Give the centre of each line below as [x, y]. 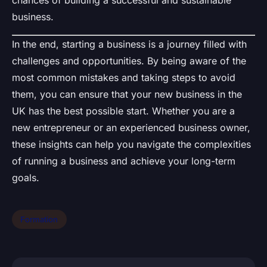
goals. [26, 177]
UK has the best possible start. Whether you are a [123, 111]
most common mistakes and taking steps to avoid [124, 77]
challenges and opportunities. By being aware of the [129, 60]
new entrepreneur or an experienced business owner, [131, 127]
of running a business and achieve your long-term [124, 161]
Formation [39, 219]
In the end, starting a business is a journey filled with [129, 44]
